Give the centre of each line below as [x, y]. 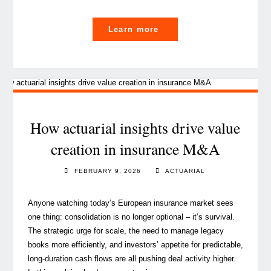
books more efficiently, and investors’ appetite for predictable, [135, 244]
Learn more [133, 29]
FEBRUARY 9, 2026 [108, 171]
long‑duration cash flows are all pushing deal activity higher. [132, 258]
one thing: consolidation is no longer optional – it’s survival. [131, 217]
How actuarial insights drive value [135, 128]
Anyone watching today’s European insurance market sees [130, 203]
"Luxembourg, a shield [209, 28]
